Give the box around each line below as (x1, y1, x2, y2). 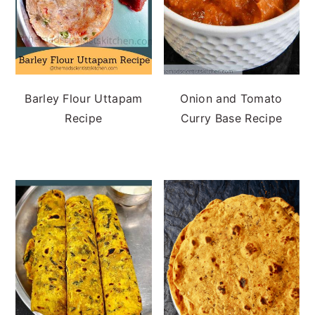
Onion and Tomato (180, 91, 283, 105)
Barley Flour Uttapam (25, 91, 143, 105)
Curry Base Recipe (180, 111, 283, 125)
